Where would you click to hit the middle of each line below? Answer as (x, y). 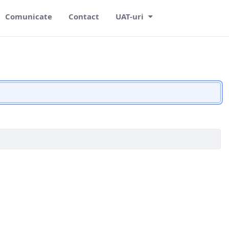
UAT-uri (132, 17)
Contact (84, 17)
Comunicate (28, 17)
